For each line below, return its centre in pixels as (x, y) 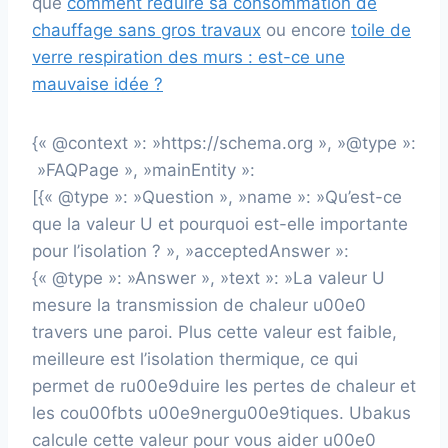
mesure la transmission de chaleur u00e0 (199, 304)
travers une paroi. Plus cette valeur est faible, (214, 331)
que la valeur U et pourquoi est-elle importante (220, 223)
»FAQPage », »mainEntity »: (143, 169)
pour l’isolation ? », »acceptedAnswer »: (190, 250)
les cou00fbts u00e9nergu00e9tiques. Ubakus (221, 412)
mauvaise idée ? (97, 83)
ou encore (306, 29)
